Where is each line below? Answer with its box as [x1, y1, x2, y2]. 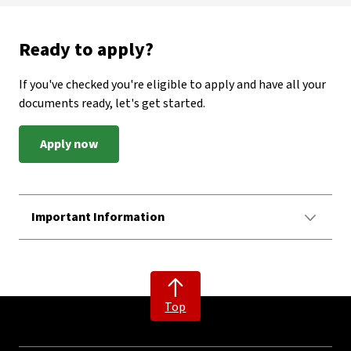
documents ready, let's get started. [19, 95, 205, 112]
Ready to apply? [19, 36, 154, 63]
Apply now [39, 136, 99, 153]
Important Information [31, 208, 165, 226]
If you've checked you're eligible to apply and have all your [19, 76, 326, 93]
